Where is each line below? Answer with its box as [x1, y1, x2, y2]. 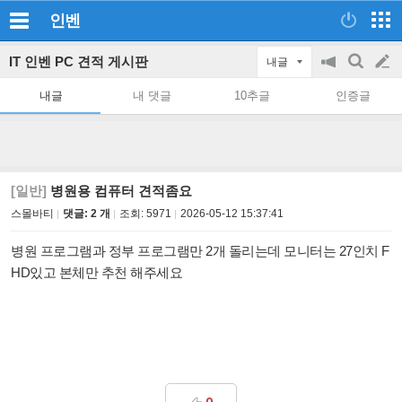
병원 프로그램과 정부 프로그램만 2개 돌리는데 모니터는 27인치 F [11, 243, 389, 258]
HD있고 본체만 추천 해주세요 [11, 265, 182, 280]
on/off [321, 107, 354, 122]
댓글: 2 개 [63, 207, 110, 220]
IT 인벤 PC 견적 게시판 [9, 54, 148, 69]
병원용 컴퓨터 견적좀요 [47, 183, 192, 198]
